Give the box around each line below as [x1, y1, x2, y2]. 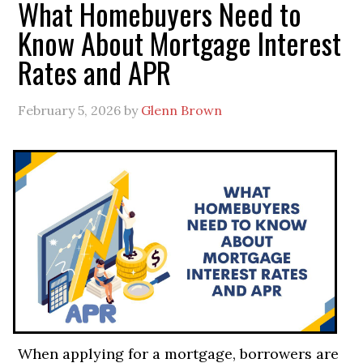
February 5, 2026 [18, 101, 122, 118]
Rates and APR [18, 49, 172, 93]
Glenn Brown [141, 101, 223, 118]
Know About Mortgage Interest [18, 20, 342, 64]
